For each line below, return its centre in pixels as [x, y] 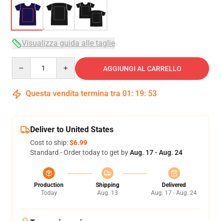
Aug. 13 [107, 193]
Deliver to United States [72, 129]
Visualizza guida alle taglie [68, 43]
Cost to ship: [50, 143]
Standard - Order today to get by [80, 152]
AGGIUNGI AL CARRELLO [142, 69]
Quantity [25, 62]
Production [49, 185]
